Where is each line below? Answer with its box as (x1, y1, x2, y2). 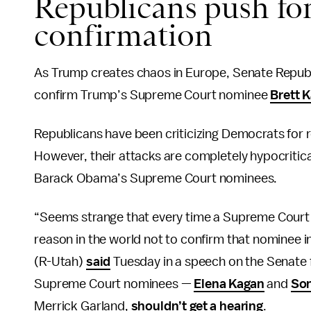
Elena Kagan (194, 277, 264, 291)
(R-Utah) (34, 255, 86, 269)
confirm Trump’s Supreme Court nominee (34, 88, 271, 102)
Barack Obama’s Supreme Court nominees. (34, 171, 278, 185)
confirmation (34, 18, 212, 53)
